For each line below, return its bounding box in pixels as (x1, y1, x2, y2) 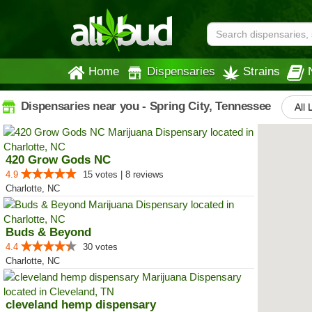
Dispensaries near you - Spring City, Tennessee (17, 99, 272, 113)
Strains (243, 65, 280, 77)
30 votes (83, 242, 118, 252)
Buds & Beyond (6, 226, 91, 239)
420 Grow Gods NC (6, 153, 111, 166)
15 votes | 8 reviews (83, 169, 164, 180)
